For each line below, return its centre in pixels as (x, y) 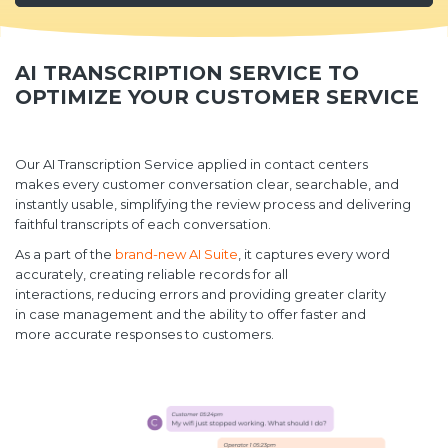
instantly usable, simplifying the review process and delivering (213, 204)
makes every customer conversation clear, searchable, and (207, 184)
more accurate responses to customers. (144, 334)
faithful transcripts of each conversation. (143, 224)
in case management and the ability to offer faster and (190, 314)
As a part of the (65, 254)
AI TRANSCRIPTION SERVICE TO (187, 73)
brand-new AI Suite (176, 254)
